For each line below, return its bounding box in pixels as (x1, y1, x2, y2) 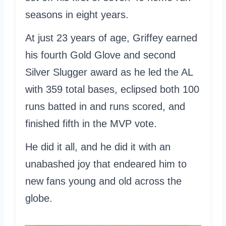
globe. (25, 192, 52, 204)
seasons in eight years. (25, 9, 129, 20)
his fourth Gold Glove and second (25, 49, 176, 61)
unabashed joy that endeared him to (25, 158, 187, 169)
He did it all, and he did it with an (25, 141, 171, 152)
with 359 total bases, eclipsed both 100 (25, 83, 199, 95)
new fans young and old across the (25, 175, 182, 187)
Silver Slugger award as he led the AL (25, 66, 193, 78)
